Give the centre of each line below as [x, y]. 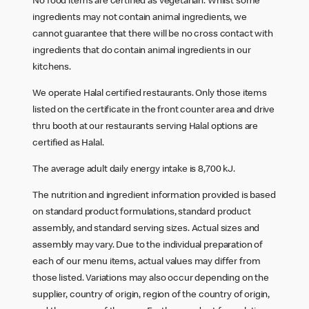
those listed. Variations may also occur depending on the [151, 278]
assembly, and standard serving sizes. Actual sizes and [146, 229]
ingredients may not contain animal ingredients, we [140, 18]
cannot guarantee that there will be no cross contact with [153, 34]
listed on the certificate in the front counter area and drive [154, 110]
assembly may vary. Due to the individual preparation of [148, 245]
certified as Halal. [68, 143]
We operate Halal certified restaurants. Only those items [150, 93]
